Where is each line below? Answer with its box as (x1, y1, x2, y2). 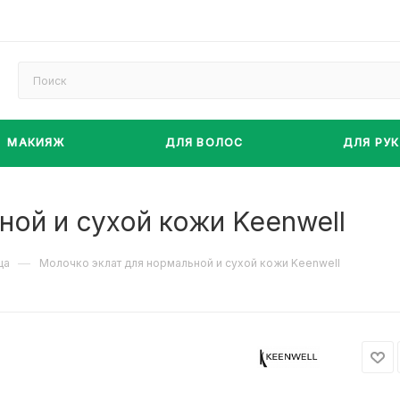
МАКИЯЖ (7, 136, 65, 149)
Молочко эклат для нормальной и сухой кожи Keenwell (39, 256, 340, 270)
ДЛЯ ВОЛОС (164, 136, 244, 149)
